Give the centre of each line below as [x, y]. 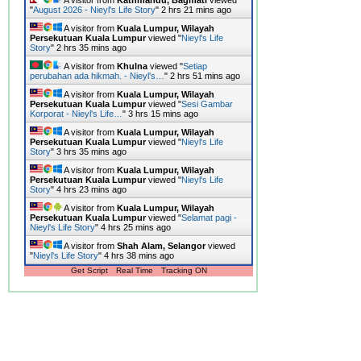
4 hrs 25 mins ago [136, 227]
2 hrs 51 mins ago [205, 75]
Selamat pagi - [210, 217]
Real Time [134, 270]
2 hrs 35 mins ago [92, 47]
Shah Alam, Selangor [162, 245]
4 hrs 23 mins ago [92, 189]
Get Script [89, 270]
